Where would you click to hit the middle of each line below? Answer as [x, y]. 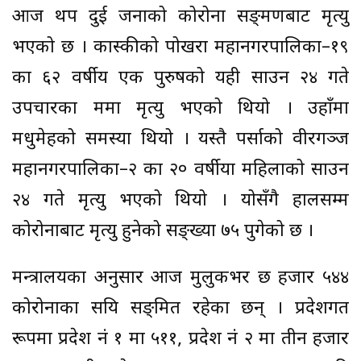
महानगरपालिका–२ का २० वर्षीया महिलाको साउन [180, 171]
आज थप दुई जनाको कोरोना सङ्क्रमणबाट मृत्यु [180, 18]
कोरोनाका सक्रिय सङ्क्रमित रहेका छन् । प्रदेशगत [180, 309]
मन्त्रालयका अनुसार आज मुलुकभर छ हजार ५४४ [180, 279]
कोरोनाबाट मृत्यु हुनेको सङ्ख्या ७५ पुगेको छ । [163, 232]
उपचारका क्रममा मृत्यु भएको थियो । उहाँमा [180, 110]
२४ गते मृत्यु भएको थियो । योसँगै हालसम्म [180, 201]
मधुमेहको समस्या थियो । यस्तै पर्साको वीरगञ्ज [180, 140]
